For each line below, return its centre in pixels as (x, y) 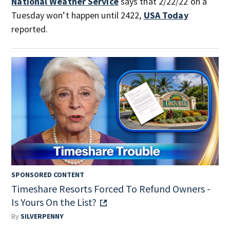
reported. (30, 29)
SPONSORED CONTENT (48, 174)
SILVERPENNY (42, 216)
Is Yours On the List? (54, 202)
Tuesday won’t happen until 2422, (78, 15)
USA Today (166, 15)
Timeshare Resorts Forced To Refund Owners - (111, 188)
